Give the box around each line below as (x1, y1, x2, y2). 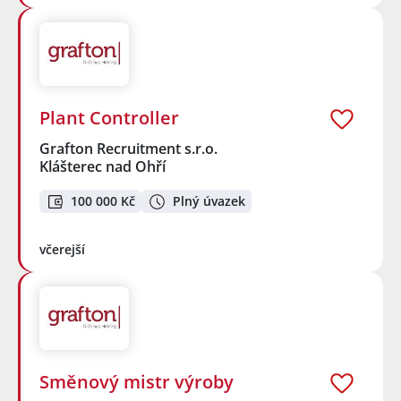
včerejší (39, 241, 85, 259)
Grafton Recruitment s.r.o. (39, 138, 219, 158)
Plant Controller (39, 105, 179, 130)
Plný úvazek (173, 192, 245, 209)
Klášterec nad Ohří (39, 156, 166, 176)
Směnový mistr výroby (39, 369, 234, 394)
